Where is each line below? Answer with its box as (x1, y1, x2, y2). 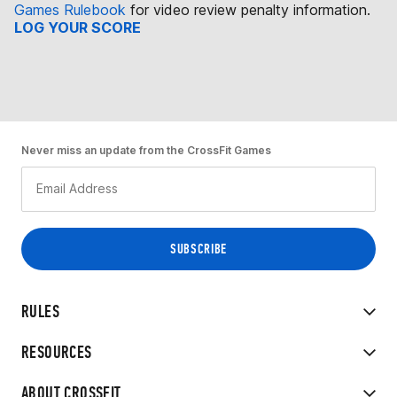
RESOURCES (21, 341, 92, 362)
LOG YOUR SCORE (14, 18, 141, 36)
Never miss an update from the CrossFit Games (21, 143, 271, 157)
